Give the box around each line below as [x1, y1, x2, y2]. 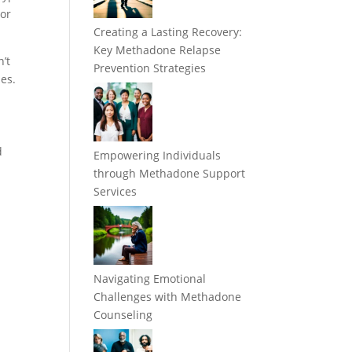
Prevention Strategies [93, 60, 207, 76]
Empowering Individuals [93, 148, 222, 163]
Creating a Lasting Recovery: [93, 24, 243, 40]
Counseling [93, 307, 153, 323]
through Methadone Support [93, 166, 246, 181]
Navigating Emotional [93, 271, 207, 287]
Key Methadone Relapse [93, 42, 222, 58]
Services [93, 184, 137, 200]
